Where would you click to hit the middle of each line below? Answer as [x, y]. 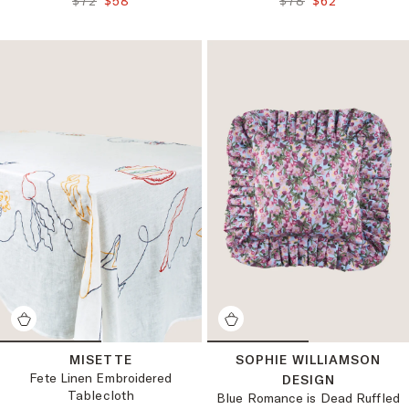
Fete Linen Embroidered [101, 378]
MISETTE [101, 360]
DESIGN [308, 380]
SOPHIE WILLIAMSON [308, 360]
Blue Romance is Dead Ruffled [308, 398]
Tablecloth [101, 395]
